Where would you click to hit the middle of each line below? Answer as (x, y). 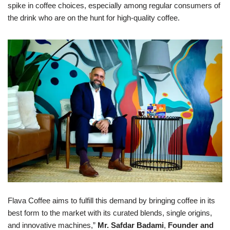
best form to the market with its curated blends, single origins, (110, 213)
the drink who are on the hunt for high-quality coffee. (94, 17)
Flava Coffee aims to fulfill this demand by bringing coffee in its (111, 201)
